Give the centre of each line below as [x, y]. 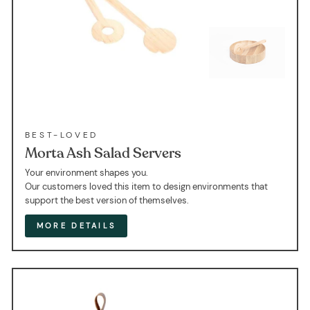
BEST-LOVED [61, 135]
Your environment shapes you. [86, 172]
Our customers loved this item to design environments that [146, 186]
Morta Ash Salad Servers [103, 153]
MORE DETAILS [76, 225]
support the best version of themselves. [107, 200]
